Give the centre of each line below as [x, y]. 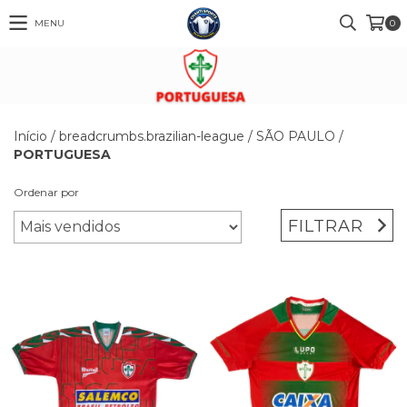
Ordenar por [46, 192]
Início [30, 136]
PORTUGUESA [62, 154]
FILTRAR [326, 226]
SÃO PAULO [296, 136]
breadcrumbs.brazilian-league [152, 136]
